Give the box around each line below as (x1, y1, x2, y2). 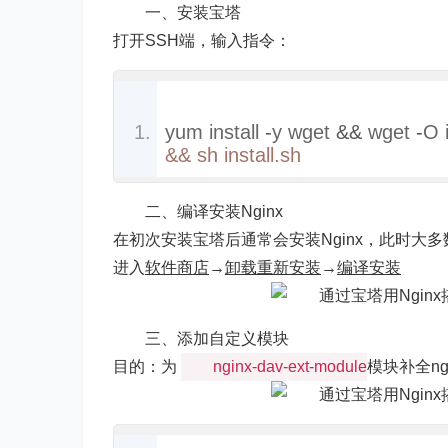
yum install (165, 121, 265, 143)
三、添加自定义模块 (145, 330, 289, 347)
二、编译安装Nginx (145, 203, 283, 220)
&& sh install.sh (165, 144, 301, 166)
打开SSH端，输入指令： (113, 32, 291, 49)
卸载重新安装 (225, 259, 321, 276)
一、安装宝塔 (145, 4, 241, 21)
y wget (272, 121, 336, 143)
